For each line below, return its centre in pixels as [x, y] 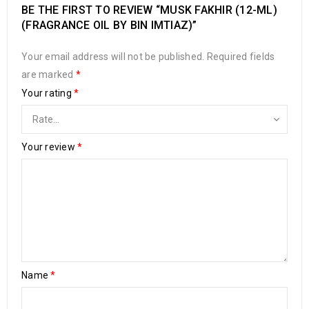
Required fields [241, 56]
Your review [49, 147]
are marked [49, 74]
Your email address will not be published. [113, 56]
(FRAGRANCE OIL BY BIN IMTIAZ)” [109, 25]
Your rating [48, 93]
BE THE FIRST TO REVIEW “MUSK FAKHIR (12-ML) [149, 10]
